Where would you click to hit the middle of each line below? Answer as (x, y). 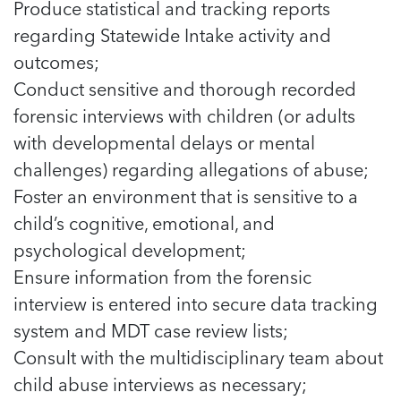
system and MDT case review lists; (151, 330)
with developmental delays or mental (164, 142)
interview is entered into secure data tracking (196, 303)
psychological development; (130, 250)
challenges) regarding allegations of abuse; (191, 169)
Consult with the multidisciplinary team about (198, 357)
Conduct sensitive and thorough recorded (185, 89)
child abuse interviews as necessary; (160, 384)
